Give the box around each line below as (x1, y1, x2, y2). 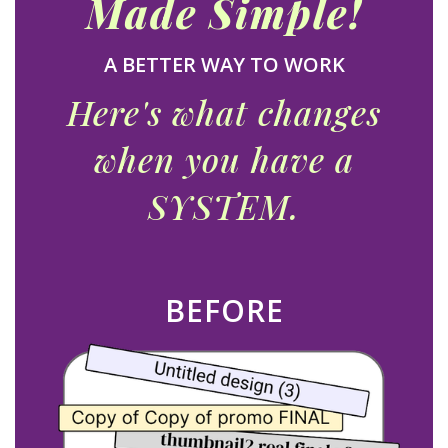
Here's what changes (67, 88, 381, 135)
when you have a (94, 135, 354, 182)
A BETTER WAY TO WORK (103, 50, 345, 78)
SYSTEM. (148, 182, 300, 229)
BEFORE (164, 289, 284, 331)
